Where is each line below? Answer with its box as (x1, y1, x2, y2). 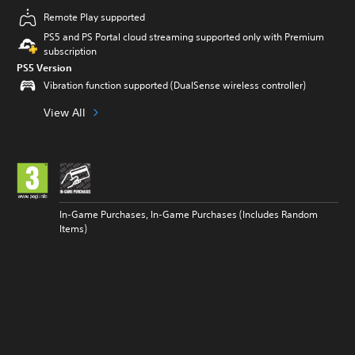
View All (44, 105, 86, 120)
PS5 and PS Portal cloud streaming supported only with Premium (44, 30, 324, 44)
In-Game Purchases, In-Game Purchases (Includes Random (59, 208, 318, 221)
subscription (44, 44, 97, 58)
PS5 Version (17, 61, 72, 74)
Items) (59, 222, 87, 235)
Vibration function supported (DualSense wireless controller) (44, 78, 306, 92)
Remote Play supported (44, 10, 145, 24)
